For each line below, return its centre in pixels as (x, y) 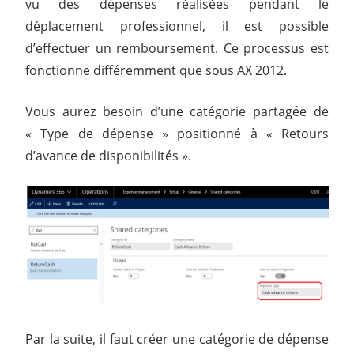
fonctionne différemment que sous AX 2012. (156, 70)
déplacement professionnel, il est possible (177, 26)
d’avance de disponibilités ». (108, 155)
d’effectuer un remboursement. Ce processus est (177, 48)
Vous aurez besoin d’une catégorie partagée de (177, 111)
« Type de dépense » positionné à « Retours (177, 133)
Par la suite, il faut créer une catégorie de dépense (177, 339)
